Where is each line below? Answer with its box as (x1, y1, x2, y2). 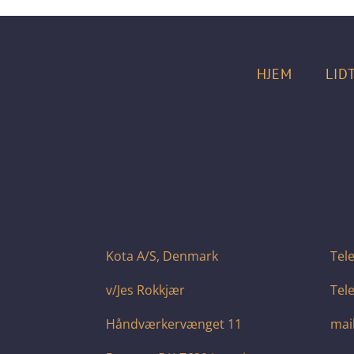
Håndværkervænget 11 (106, 314, 243, 333)
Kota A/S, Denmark (106, 247, 219, 265)
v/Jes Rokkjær (106, 281, 186, 299)
